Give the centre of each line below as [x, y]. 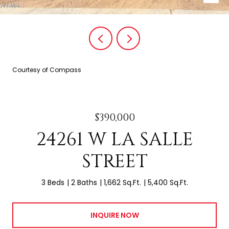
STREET [114, 162]
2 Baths [84, 182]
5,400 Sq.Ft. [168, 182]
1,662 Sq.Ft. [122, 182]
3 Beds [53, 182]
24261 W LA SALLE [114, 140]
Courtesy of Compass [47, 70]
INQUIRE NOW [114, 215]
